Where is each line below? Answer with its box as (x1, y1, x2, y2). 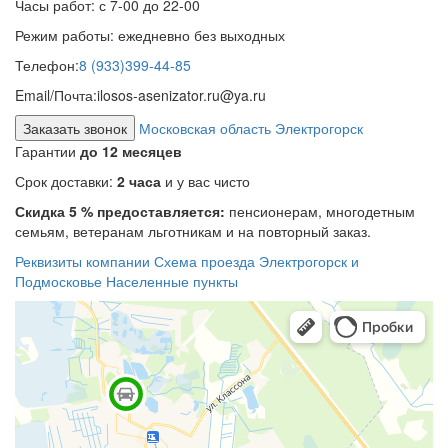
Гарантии (15, 141, 80, 162)
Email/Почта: (15, 85, 97, 106)
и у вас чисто (161, 171, 250, 192)
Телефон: (15, 55, 79, 76)
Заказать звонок (23, 118, 127, 139)
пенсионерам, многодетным (225, 201, 415, 222)
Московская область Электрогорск (139, 118, 363, 139)
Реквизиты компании (15, 251, 150, 272)
